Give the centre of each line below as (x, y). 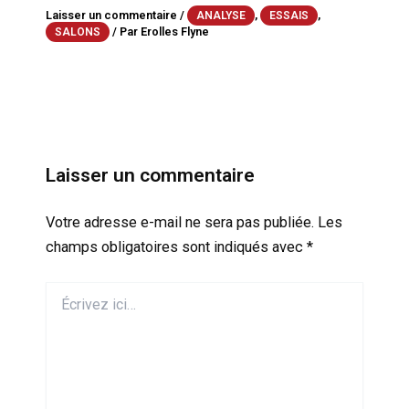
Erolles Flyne (174, 31)
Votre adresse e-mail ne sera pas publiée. (179, 222)
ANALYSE (220, 15)
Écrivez (65, 290)
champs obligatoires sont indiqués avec (176, 246)
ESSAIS (288, 15)
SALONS (77, 31)
